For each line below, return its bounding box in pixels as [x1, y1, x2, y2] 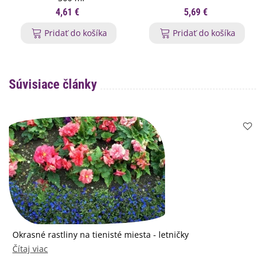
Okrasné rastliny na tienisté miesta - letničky [12, 229, 189, 241]
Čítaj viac [12, 243, 48, 255]
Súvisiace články [9, 77, 97, 92]
